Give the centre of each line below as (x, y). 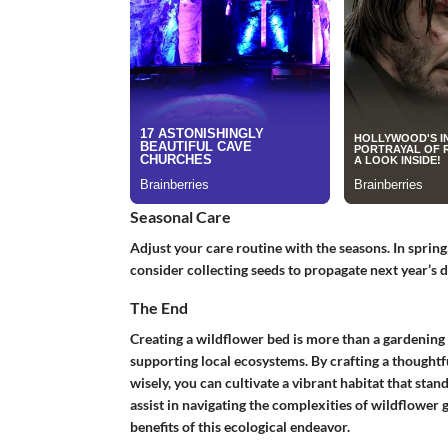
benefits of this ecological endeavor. (239, 427)
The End (158, 307)
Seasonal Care (180, 216)
